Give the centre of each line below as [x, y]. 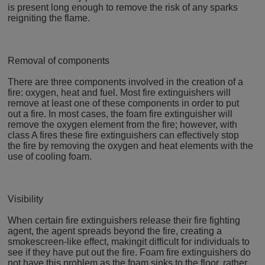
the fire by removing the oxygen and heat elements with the [131, 146]
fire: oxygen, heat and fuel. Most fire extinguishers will [119, 93]
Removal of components [59, 61]
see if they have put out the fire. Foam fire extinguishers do [130, 253]
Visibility [26, 199]
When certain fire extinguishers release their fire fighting [124, 221]
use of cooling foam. [50, 157]
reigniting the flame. [49, 18]
